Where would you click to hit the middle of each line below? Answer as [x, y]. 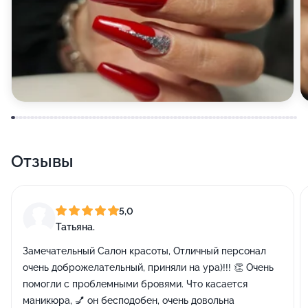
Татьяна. [75, 227]
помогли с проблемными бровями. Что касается [135, 284]
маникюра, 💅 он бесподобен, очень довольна [129, 300]
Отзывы [42, 161]
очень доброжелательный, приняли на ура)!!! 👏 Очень [148, 267]
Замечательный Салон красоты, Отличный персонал [144, 251]
